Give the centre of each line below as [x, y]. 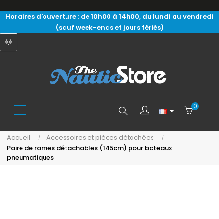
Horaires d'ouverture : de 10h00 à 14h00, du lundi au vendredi [109, 16]
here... [123, 150]
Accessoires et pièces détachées [100, 138]
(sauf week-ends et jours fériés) [109, 28]
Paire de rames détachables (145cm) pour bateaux [89, 148]
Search [126, 111]
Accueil [19, 138]
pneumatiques [30, 158]
